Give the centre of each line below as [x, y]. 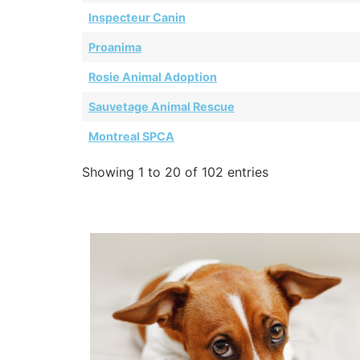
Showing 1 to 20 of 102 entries [175, 172]
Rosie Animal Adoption [153, 77]
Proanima [115, 47]
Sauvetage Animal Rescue [162, 107]
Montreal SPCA [131, 137]
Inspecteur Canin [137, 18]
